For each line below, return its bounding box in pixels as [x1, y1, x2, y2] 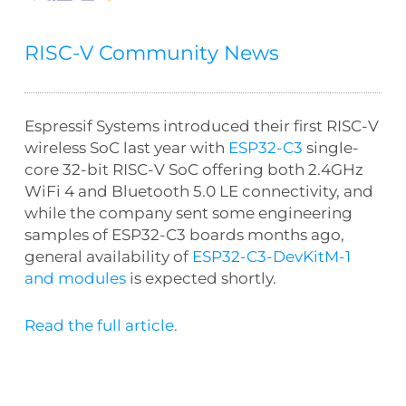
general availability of [24, 246, 192, 266]
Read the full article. [24, 315, 178, 334]
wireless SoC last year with [24, 138, 228, 157]
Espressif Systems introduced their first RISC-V [24, 116, 379, 135]
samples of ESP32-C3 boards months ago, [24, 225, 344, 244]
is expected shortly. [125, 268, 276, 287]
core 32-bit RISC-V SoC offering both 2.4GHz [24, 159, 363, 179]
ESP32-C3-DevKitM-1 [191, 246, 351, 266]
